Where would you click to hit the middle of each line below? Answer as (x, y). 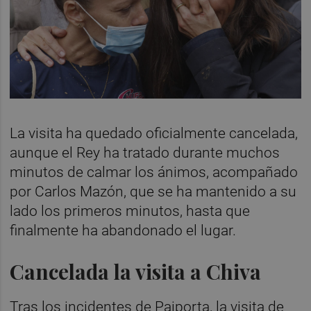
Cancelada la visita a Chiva (136, 271)
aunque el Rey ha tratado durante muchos (145, 153)
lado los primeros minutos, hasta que (130, 211)
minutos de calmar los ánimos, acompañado (154, 173)
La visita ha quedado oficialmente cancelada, (154, 134)
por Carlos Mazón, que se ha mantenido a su (153, 192)
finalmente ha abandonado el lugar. (125, 231)
